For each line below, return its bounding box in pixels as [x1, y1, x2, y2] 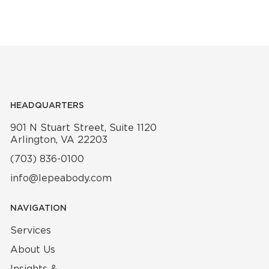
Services [10, 225, 52, 237]
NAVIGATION [10, 204, 67, 213]
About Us [10, 244, 56, 256]
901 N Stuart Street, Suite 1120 [10, 122, 157, 134]
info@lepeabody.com [10, 172, 112, 184]
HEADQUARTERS [10, 101, 85, 110]
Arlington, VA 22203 [10, 134, 108, 146]
